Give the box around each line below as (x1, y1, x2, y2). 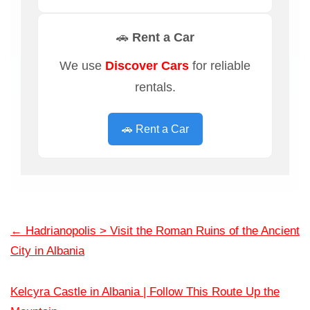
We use (60, 58, 105, 73)
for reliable (189, 58, 250, 73)
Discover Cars (105, 58, 189, 73)
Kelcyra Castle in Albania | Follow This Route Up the (10, 285, 280, 299)
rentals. (134, 80, 176, 95)
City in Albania (10, 244, 84, 258)
